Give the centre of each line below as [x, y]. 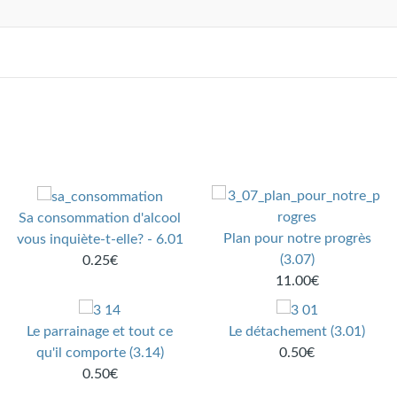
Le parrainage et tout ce [100, 332]
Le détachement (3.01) [297, 332]
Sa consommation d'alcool [100, 218]
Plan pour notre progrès [297, 239]
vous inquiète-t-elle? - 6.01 [100, 240]
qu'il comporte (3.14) [100, 353]
